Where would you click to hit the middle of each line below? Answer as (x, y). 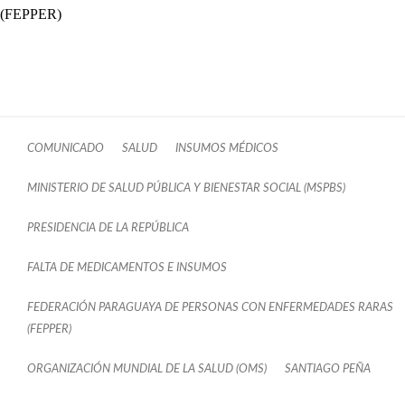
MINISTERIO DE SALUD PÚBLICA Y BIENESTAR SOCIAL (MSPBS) (186, 188)
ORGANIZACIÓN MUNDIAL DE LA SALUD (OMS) (147, 368)
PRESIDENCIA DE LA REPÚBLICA (108, 227)
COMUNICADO (66, 148)
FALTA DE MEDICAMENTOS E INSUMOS (127, 267)
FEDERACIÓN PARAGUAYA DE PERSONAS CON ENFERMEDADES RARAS (210, 307)
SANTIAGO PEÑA (328, 368)
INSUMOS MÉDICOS (227, 148)
